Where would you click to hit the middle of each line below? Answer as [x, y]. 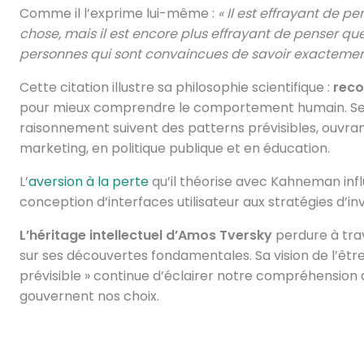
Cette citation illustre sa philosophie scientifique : [176, 87]
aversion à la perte [88, 182]
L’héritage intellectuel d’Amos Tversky [145, 235]
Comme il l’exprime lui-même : [118, 13]
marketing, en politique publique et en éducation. [174, 148]
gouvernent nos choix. [89, 296]
